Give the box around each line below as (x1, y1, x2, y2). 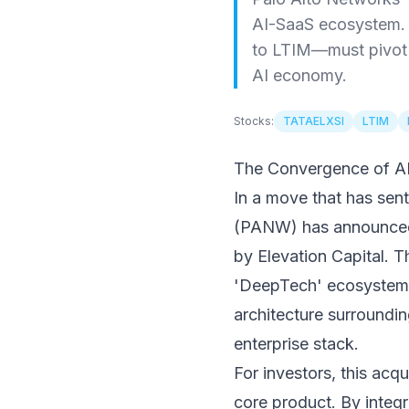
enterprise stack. (234, 334, 359, 353)
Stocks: (234, 114, 274, 128)
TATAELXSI (283, 114, 344, 128)
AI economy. (252, 66, 347, 85)
